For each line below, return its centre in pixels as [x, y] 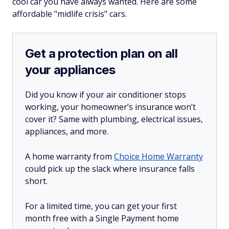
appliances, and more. [67, 131]
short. [36, 181]
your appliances [70, 70]
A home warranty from [70, 156]
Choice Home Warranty [158, 156]
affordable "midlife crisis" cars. [70, 14]
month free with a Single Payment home [102, 218]
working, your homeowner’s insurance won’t [110, 107]
